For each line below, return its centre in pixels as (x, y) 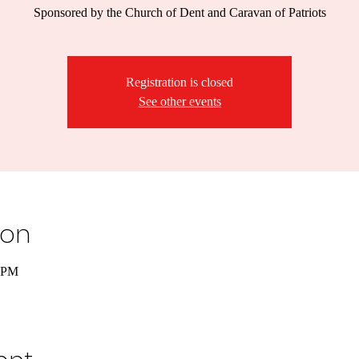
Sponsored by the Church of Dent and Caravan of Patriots (179, 12)
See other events (179, 101)
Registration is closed (179, 82)
